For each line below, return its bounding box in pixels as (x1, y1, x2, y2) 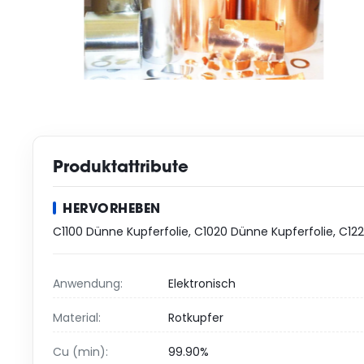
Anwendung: (53, 275, 123, 292)
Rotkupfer (168, 310, 223, 327)
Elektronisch (168, 275, 236, 292)
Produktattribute (53, 156, 188, 177)
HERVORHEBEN (63, 200, 161, 217)
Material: (53, 310, 101, 327)
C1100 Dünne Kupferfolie (53, 223, 188, 240)
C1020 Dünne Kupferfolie (194, 223, 333, 240)
